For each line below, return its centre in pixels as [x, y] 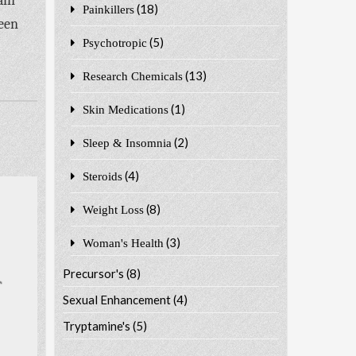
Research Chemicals [132, 75]
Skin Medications [125, 109]
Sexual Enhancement [116, 299]
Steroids [102, 176]
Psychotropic [114, 42]
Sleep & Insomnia [127, 142]
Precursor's [93, 273]
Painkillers [108, 9]
